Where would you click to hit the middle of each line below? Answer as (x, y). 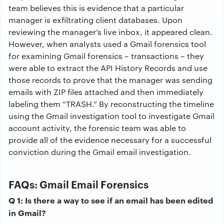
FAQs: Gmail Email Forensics (78, 184)
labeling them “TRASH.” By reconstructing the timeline (111, 104)
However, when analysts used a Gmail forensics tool (107, 44)
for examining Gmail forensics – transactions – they (106, 56)
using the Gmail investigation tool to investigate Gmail (111, 116)
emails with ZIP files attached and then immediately (106, 92)
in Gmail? (27, 212)
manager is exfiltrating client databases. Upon (95, 20)
